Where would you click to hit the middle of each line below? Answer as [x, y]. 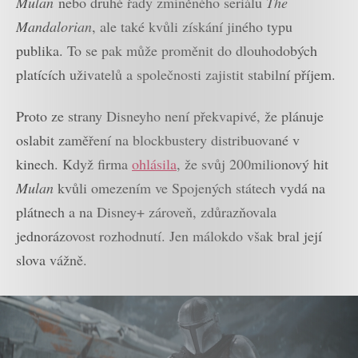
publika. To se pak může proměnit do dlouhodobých [167, 50]
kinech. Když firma [74, 164]
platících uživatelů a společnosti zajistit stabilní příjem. [176, 74]
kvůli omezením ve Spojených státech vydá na [189, 188]
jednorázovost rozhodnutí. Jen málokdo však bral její [169, 236]
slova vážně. [52, 260]
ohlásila [154, 164]
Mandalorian [54, 26]
